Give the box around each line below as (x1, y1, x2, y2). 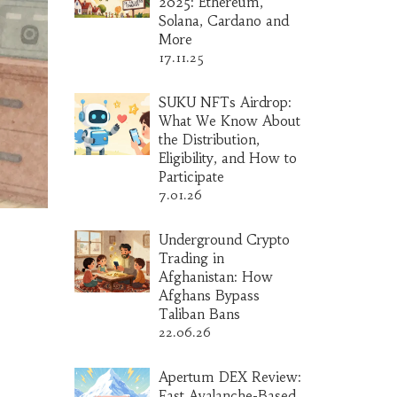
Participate (158, 168, 224, 185)
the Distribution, (158, 131, 260, 148)
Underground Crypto (158, 231, 290, 248)
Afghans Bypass (158, 287, 260, 304)
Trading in (158, 250, 224, 267)
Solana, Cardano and (158, 12, 289, 29)
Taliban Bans (158, 306, 240, 323)
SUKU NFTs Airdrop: (158, 94, 292, 111)
